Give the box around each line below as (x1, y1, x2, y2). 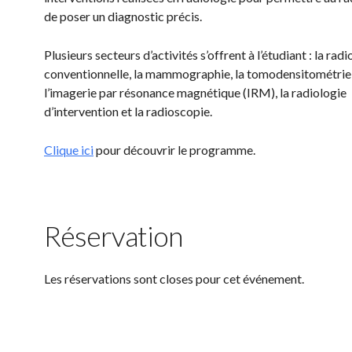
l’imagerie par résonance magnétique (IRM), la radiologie (44, 85, 346, 100)
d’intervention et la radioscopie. (44, 104, 212, 119)
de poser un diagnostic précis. (44, 9, 202, 24)
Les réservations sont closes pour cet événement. (44, 271, 304, 286)
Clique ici (44, 142, 93, 157)
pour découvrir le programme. (93, 142, 255, 157)
